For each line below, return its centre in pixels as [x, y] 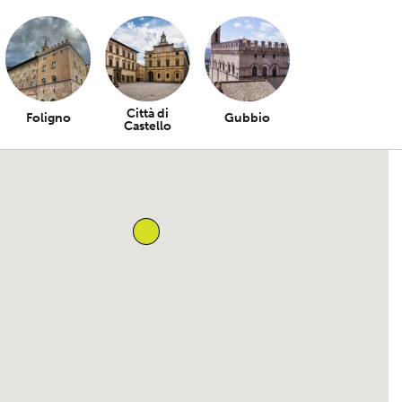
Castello [148, 126]
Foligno [48, 118]
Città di [148, 114]
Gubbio [247, 118]
